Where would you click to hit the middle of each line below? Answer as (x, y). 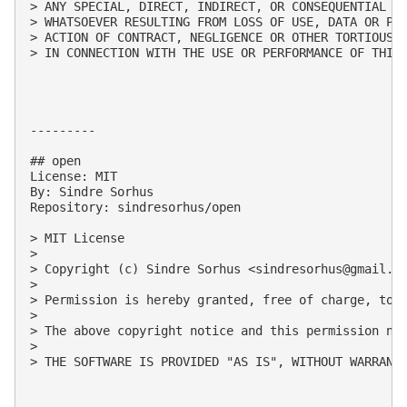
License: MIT (74, 176)
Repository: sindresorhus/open (135, 207)
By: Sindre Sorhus (92, 191)
